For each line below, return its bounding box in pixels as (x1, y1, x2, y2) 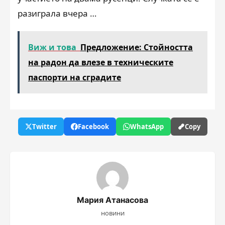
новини (100, 208, 125, 217)
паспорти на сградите (28, 72, 121, 83)
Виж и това (28, 42, 76, 53)
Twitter (32, 122, 57, 131)
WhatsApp (130, 122, 164, 131)
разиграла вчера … (18, 8, 96, 19)
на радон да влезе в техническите (28, 57, 173, 68)
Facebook (77, 122, 109, 131)
